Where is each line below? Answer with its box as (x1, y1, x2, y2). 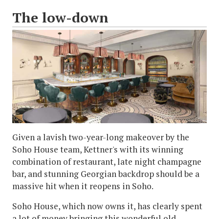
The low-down (12, 8, 109, 26)
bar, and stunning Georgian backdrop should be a (12, 168, 199, 179)
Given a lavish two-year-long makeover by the (12, 131, 189, 143)
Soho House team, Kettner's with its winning (12, 143, 183, 155)
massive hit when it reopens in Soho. (12, 180, 153, 192)
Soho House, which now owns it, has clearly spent (12, 200, 202, 212)
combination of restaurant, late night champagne (12, 155, 201, 167)
